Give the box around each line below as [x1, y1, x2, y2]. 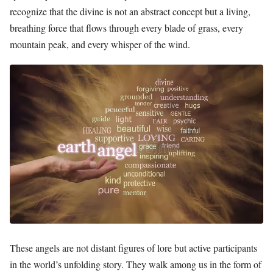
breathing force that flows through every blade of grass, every [10, 21, 243, 35]
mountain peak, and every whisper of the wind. [10, 38, 190, 51]
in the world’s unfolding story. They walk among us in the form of [10, 257, 261, 271]
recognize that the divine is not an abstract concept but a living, [10, 5, 250, 18]
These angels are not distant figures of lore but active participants [10, 241, 257, 254]
